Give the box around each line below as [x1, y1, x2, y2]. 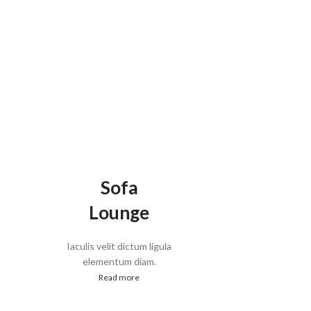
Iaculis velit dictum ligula [67, 240, 172, 253]
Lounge [89, 201, 150, 224]
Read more [99, 272, 140, 283]
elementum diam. [82, 255, 156, 268]
